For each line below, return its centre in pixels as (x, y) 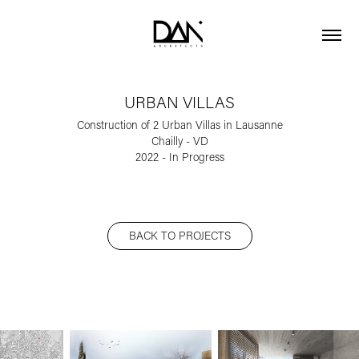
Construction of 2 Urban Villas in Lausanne (179, 125)
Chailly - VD (179, 141)
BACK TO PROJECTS (179, 236)
